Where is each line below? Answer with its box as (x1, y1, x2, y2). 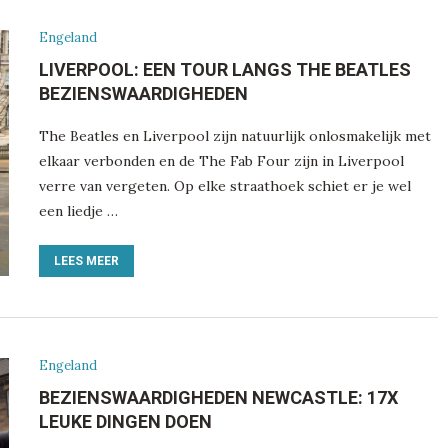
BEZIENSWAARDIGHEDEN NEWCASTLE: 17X (38, 386, 398, 408)
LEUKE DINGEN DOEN (38, 410, 212, 432)
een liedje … (38, 201, 118, 220)
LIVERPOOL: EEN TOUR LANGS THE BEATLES (38, 58, 411, 80)
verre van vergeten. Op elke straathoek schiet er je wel (38, 176, 411, 195)
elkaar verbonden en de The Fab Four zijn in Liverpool (38, 151, 404, 170)
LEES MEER (53, 253, 119, 268)
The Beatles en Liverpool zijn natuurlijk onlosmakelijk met (38, 126, 431, 145)
